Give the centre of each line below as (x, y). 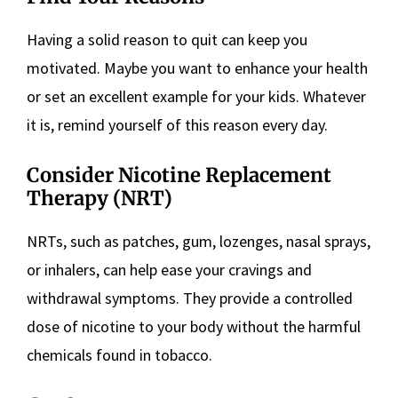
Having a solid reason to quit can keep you (167, 40)
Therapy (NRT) (99, 198)
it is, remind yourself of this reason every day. (177, 125)
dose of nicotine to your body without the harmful (194, 326)
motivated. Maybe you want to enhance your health (197, 68)
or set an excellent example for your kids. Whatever (196, 96)
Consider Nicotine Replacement (179, 175)
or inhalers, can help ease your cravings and (169, 270)
